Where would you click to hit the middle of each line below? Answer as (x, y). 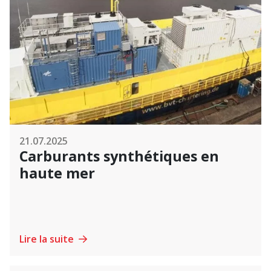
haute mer (57, 173)
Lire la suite (48, 239)
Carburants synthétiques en (119, 156)
